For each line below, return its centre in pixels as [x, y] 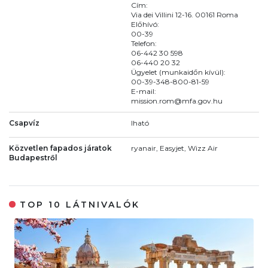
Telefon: [144, 43]
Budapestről [33, 157]
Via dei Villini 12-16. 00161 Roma [185, 14]
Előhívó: [145, 24]
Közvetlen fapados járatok [60, 148]
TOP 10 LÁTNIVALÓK [80, 205]
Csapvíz [24, 123]
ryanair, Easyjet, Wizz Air [174, 148]
